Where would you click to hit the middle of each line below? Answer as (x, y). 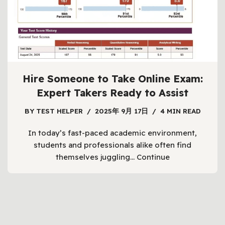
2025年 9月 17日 (121, 111)
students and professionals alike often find (113, 145)
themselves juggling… (96, 157)
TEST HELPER (59, 111)
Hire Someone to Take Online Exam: (113, 79)
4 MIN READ (180, 111)
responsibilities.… (96, 18)
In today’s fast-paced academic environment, (113, 133)
